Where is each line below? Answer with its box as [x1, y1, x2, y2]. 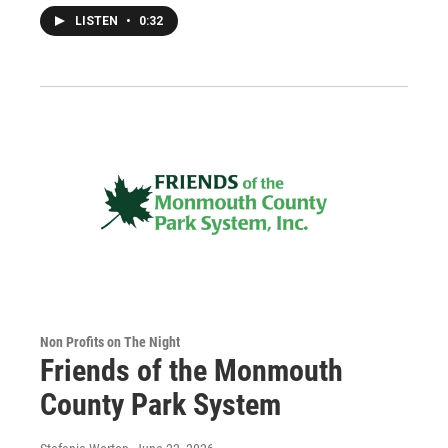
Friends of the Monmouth [40, 353, 343, 389]
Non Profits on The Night [40, 334, 180, 351]
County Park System [40, 387, 281, 423]
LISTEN [75, 14, 121, 29]
